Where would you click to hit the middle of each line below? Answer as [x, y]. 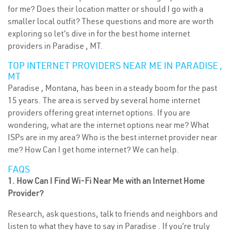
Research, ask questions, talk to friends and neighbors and [113, 214]
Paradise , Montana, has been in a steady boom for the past [112, 88]
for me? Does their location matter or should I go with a [106, 9]
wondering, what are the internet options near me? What [108, 125]
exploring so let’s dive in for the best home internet [99, 33]
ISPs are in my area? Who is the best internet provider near [112, 137]
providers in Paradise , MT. [55, 46]
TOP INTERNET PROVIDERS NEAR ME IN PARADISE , [115, 65]
